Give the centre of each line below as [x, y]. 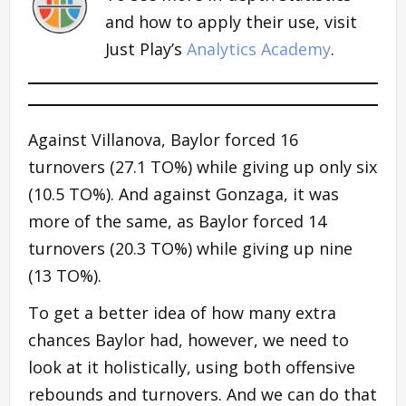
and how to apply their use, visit [231, 21]
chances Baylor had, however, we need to [188, 339]
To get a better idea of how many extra [182, 312]
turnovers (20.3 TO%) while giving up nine [190, 248]
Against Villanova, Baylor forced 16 [163, 139]
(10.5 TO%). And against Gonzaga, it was [184, 193]
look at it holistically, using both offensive [192, 367]
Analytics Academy [259, 48]
